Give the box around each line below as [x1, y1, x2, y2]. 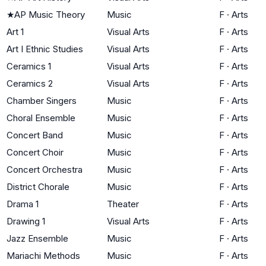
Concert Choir [7, 146, 64, 158]
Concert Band [7, 129, 63, 141]
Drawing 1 [7, 215, 45, 227]
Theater [107, 198, 139, 210]
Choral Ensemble [7, 112, 75, 123]
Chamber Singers [7, 94, 77, 106]
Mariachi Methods [7, 249, 80, 261]
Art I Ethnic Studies [7, 43, 83, 55]
